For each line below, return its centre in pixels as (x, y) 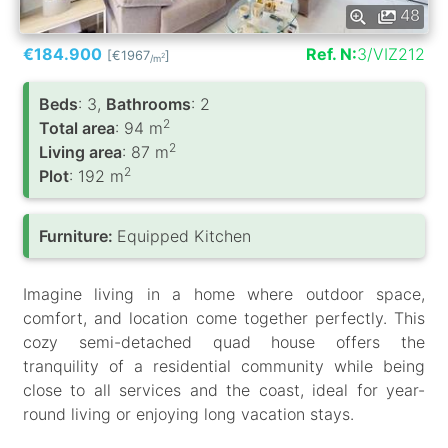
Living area (80, 151)
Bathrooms (148, 103)
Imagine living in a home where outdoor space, (224, 293)
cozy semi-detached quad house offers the (224, 341)
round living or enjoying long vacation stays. (188, 413)
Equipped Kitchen (184, 235)
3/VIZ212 (391, 53)
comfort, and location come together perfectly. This (224, 317)
